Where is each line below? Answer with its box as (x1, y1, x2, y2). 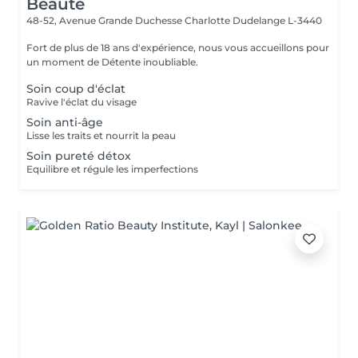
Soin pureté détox (26, 149, 131, 163)
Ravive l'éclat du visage (26, 96, 137, 108)
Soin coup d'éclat (26, 82, 125, 96)
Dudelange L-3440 (233, 14, 322, 26)
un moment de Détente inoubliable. (26, 56, 198, 68)
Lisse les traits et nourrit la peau (26, 129, 176, 141)
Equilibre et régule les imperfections (26, 163, 198, 175)
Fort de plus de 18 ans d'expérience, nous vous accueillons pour (26, 42, 329, 54)
